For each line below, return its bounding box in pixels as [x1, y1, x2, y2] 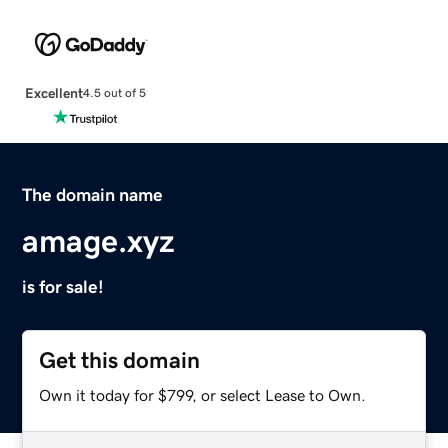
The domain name [22, 185, 164, 204]
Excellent [24, 85, 83, 100]
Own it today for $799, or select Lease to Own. [39, 386, 367, 403]
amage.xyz [22, 224, 176, 257]
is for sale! [22, 277, 105, 296]
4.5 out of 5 [82, 87, 146, 100]
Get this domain [39, 348, 201, 372]
